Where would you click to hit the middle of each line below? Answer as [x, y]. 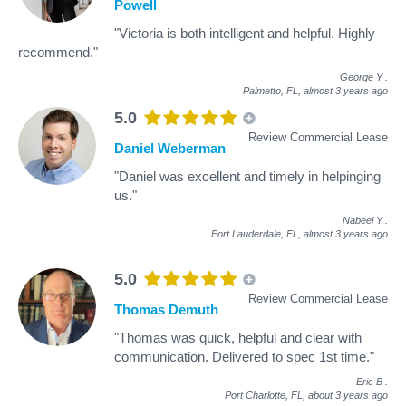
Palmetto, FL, [273, 90]
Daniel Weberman [170, 148]
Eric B [369, 381]
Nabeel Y [362, 220]
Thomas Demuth [166, 309]
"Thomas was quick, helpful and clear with [238, 337]
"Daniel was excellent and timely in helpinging [247, 176]
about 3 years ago [348, 395]
